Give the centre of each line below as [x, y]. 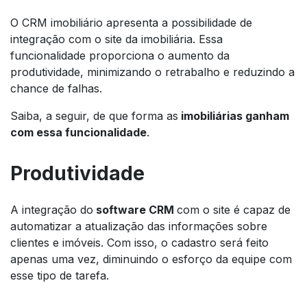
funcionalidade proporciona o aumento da [120, 55]
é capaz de [262, 209]
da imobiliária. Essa [174, 39]
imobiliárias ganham [234, 115]
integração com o [58, 39]
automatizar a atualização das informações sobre [139, 226]
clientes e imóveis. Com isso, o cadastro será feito [139, 242]
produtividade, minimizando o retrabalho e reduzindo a [152, 72]
